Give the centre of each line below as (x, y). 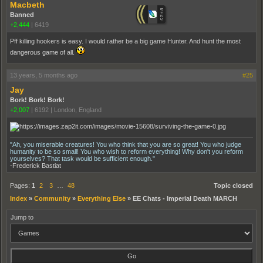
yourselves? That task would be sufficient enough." (82, 158)
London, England (78, 109)
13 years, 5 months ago (44, 75)
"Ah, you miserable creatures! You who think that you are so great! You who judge (126, 144)
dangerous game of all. (43, 52)
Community (52, 198)
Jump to (22, 217)
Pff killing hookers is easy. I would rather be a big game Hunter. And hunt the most (125, 41)
